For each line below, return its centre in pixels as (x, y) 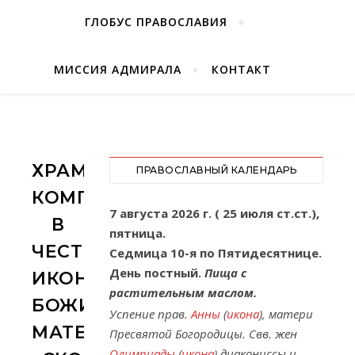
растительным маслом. (183, 292)
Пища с (225, 273)
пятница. (137, 233)
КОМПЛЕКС (88, 198)
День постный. (157, 273)
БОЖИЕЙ (76, 305)
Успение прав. (150, 314)
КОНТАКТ (241, 69)
